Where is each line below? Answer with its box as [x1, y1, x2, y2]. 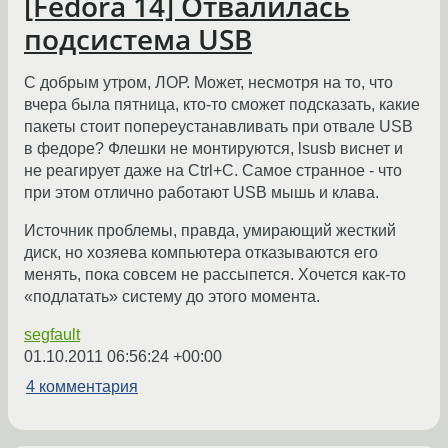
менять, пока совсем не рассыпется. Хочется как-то [24, 266, 406, 284]
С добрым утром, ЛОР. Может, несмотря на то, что [24, 74, 393, 92]
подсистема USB [24, 20, 252, 59]
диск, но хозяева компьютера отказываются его [24, 244, 378, 262]
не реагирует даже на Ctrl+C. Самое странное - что [24, 162, 402, 180]
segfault [24, 326, 80, 344]
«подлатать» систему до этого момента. [24, 288, 320, 306]
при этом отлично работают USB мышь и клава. [24, 184, 379, 202]
